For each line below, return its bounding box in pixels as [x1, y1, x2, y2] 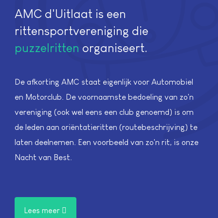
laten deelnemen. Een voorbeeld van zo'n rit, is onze [15, 138, 199, 147]
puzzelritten [15, 40, 79, 54]
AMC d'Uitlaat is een [15, 6, 126, 20]
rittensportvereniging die [15, 23, 148, 37]
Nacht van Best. [15, 153, 72, 163]
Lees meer [24, 206, 62, 215]
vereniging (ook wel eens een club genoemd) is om [15, 108, 194, 117]
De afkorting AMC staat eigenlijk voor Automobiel [15, 77, 193, 87]
